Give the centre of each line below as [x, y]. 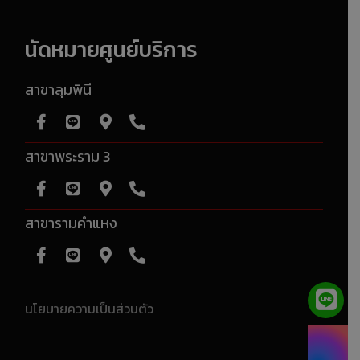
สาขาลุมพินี [58, 91]
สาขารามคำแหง [71, 225]
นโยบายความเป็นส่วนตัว [89, 310]
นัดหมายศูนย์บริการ [111, 50]
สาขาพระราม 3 [67, 158]
